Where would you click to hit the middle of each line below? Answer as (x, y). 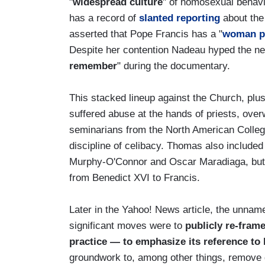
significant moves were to (127, 225)
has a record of (104, 18)
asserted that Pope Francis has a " (146, 34)
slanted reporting (180, 18)
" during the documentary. (174, 66)
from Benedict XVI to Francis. (135, 177)
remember (93, 66)
